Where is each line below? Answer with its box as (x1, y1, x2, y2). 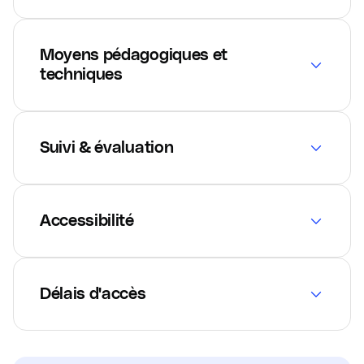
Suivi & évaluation (40, 139, 174, 156)
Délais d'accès (40, 285, 146, 302)
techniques (40, 66, 123, 83)
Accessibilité (40, 212, 134, 229)
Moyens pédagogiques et (40, 46, 227, 63)
